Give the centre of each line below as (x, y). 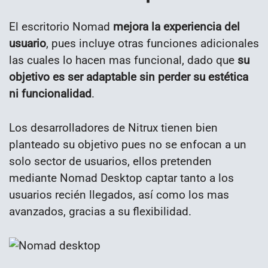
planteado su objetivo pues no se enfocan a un (128, 144)
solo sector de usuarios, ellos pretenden (110, 161)
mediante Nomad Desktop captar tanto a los (121, 178)
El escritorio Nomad (61, 27)
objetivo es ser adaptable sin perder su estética (129, 77)
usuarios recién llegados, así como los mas (119, 194)
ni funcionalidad (50, 94)
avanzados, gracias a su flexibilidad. (100, 211)
